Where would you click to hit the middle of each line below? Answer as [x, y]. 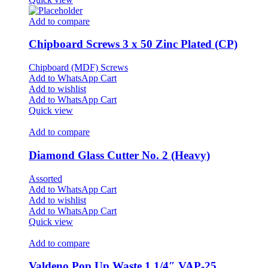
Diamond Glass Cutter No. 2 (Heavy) [119, 155]
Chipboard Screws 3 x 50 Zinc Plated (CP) [133, 44]
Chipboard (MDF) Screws [78, 68]
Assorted [45, 178]
